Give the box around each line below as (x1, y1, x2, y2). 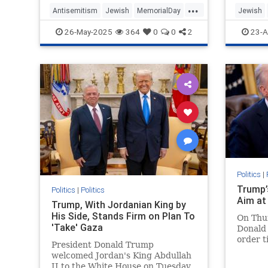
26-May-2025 (62, 26, 112, 37)
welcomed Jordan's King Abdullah (51, 251, 191, 261)
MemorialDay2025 (53, 25, 113, 34)
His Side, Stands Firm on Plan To (51, 210, 195, 223)
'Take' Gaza (51, 221, 103, 234)
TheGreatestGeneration (53, 44, 132, 53)
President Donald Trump (51, 240, 154, 250)
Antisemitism (53, 5, 98, 15)
